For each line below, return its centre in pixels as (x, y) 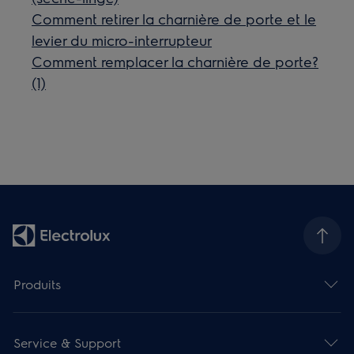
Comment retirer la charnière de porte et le (174, 19)
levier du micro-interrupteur (122, 40)
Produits (38, 284)
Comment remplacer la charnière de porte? (175, 61)
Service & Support (68, 342)
